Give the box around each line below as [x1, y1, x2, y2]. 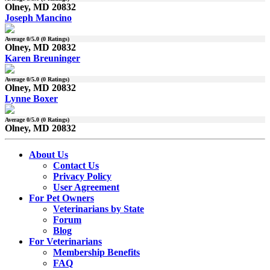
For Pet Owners [29, 193, 94, 204]
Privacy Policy [53, 171, 111, 182]
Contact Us [53, 160, 99, 171]
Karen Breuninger [5, 53, 80, 64]
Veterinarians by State [53, 204, 144, 215]
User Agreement [53, 182, 119, 193]
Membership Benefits [53, 247, 140, 258]
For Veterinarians [29, 236, 102, 247]
